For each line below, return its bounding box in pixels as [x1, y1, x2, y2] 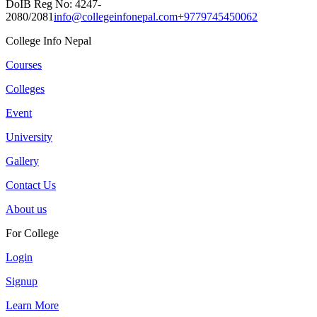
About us [6, 202, 47, 215]
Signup [6, 275, 38, 287]
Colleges [6, 82, 45, 95]
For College [6, 226, 59, 239]
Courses [6, 58, 42, 71]
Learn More [6, 299, 59, 311]
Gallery [6, 154, 39, 167]
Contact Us [6, 178, 56, 191]
